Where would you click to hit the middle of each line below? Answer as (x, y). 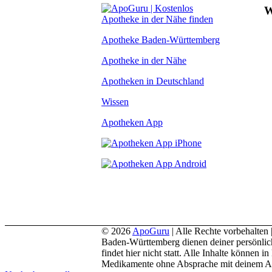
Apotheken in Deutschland (153, 81)
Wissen (115, 101)
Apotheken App (132, 122)
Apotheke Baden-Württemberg (161, 39)
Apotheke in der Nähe (144, 60)
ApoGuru (151, 231)
